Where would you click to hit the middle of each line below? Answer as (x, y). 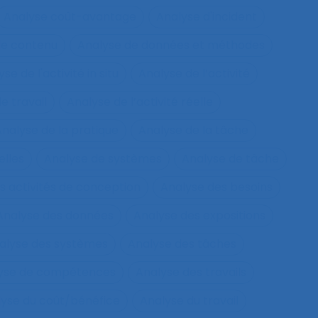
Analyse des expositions (199, 215)
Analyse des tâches (182, 244)
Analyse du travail (189, 301)
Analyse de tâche (230, 159)
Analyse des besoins (216, 187)
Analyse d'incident (206, 17)
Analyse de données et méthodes (171, 45)
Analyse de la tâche (193, 130)
